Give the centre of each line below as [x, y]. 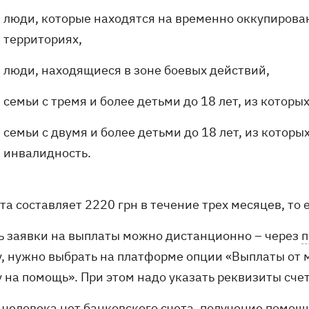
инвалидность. [47, 153]
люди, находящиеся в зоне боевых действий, [137, 70]
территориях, [43, 39]
